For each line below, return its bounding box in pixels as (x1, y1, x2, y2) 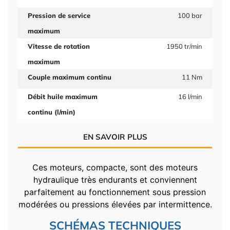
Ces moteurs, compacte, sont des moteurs (32, 162, 198, 172)
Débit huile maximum (27, 92, 98, 101)
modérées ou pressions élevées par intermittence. (18, 199, 212, 209)
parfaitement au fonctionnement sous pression (24, 187, 206, 197)
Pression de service (27, 11, 90, 20)
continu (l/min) (27, 108, 75, 116)
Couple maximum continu (27, 73, 111, 81)
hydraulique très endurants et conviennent (33, 175, 197, 185)
